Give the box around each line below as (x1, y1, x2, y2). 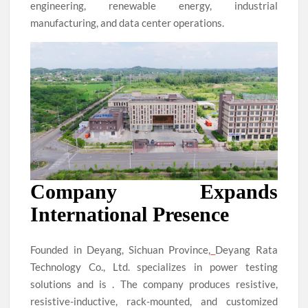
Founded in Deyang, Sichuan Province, (30, 243, 211, 256)
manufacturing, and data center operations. (30, 16, 225, 30)
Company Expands (30, 180, 278, 203)
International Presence (30, 203, 230, 226)
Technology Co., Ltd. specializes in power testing (30, 260, 278, 273)
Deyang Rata (215, 243, 278, 256)
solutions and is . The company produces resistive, (30, 277, 278, 290)
